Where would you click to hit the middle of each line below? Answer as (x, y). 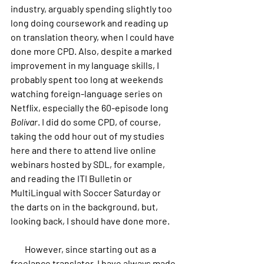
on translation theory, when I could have (93, 37)
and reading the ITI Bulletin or (72, 178)
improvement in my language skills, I (86, 65)
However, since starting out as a (18, 249)
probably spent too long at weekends (88, 79)
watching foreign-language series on (88, 93)
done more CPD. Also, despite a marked (92, 51)
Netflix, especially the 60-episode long (90, 108)
